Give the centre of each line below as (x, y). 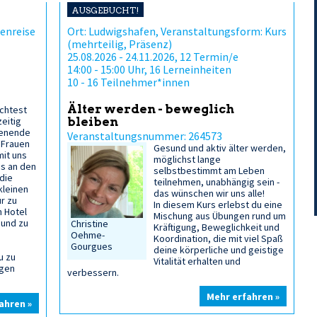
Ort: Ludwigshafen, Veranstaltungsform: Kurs (177, 31)
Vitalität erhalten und (197, 261)
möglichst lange (188, 159)
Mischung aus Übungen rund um (220, 216)
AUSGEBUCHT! (105, 10)
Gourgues (92, 247)
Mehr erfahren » (243, 296)
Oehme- (88, 235)
